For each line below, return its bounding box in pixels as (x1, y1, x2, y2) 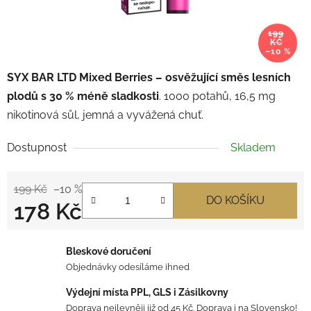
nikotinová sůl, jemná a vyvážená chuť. (7, 108, 203, 121)
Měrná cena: (13, 226, 76, 239)
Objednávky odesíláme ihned (66, 261, 190, 272)
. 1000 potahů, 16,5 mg (159, 89, 276, 103)
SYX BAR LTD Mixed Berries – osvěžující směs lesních (7, 70, 291, 84)
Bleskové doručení (66, 245, 151, 257)
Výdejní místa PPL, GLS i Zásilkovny (66, 286, 228, 298)
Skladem (230, 140, 276, 154)
